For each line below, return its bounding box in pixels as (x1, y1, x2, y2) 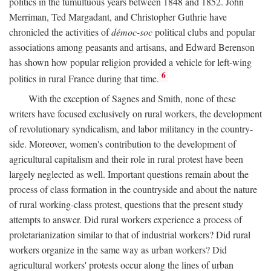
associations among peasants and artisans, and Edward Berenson (9, 40, 255, 53)
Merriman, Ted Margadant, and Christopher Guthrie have (9, 10, 227, 23)
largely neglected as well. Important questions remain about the (9, 167, 249, 180)
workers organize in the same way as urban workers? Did (9, 243, 227, 256)
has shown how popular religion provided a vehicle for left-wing (9, 55, 252, 68)
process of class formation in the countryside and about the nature (9, 182, 257, 195)
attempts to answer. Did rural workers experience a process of (9, 212, 242, 226)
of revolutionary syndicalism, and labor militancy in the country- (9, 122, 253, 135)
